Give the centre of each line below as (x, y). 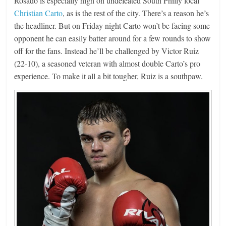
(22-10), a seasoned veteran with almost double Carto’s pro (107, 63)
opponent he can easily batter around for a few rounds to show (113, 38)
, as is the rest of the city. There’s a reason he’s (136, 13)
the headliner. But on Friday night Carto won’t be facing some (112, 25)
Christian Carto (39, 13)
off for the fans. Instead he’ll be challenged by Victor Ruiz (107, 50)
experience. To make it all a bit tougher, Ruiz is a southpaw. (109, 76)
